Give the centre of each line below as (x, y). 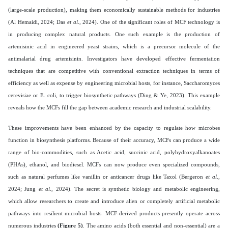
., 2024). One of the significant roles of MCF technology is (149, 22)
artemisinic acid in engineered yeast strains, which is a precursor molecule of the (114, 46)
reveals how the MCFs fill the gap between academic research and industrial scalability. (111, 107)
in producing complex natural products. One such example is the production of (114, 34)
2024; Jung (23, 189)
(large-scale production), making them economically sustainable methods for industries (114, 9)
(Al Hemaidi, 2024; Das (38, 22)
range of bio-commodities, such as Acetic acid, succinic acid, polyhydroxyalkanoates (114, 152)
